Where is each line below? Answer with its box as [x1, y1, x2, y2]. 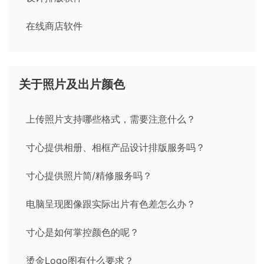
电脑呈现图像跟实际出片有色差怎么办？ [26, 198, 196, 210]
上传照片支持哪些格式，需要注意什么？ [26, 113, 196, 125]
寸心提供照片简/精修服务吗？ [26, 170, 152, 181]
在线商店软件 [26, 20, 82, 32]
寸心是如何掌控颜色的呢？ [26, 226, 139, 238]
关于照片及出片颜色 [19, 77, 125, 91]
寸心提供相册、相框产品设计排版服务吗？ [26, 141, 205, 153]
